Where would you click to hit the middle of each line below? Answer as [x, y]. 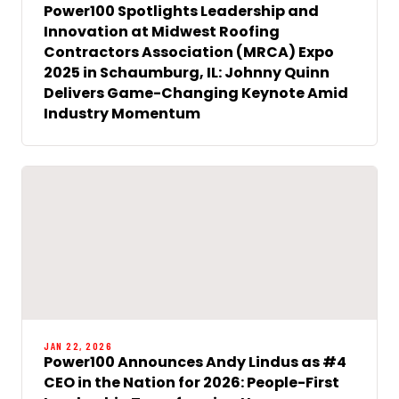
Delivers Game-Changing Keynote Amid [196, 93]
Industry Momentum [122, 113]
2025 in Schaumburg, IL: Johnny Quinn [187, 72]
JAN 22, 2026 [78, 345]
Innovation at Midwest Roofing [162, 31]
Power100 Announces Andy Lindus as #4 [195, 362]
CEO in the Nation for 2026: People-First [191, 382]
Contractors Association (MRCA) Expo [189, 52]
